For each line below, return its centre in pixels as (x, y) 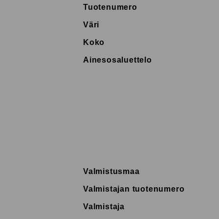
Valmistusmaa (111, 172)
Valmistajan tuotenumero (134, 189)
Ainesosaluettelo (118, 60)
